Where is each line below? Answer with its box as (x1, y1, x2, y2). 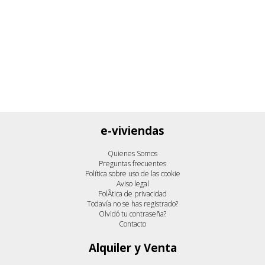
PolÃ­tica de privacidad (98, 189, 167, 199)
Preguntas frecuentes (99, 159, 166, 169)
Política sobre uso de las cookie (85, 169, 180, 179)
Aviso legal (116, 179, 149, 189)
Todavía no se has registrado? (87, 199, 178, 209)
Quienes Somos (108, 148, 157, 159)
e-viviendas (101, 122, 164, 138)
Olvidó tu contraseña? (99, 209, 166, 219)
